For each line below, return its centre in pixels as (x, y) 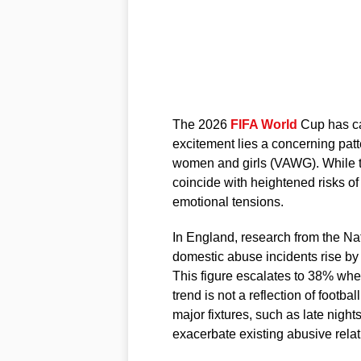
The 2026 (201, 124)
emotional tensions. (228, 201)
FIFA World (263, 124)
